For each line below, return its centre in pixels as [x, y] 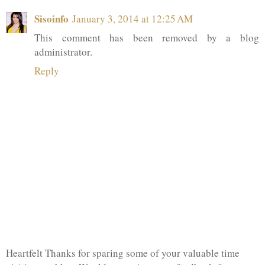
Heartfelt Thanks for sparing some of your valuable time [123, 253]
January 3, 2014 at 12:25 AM [132, 18]
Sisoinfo [51, 18]
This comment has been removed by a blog [147, 37]
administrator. [63, 51]
